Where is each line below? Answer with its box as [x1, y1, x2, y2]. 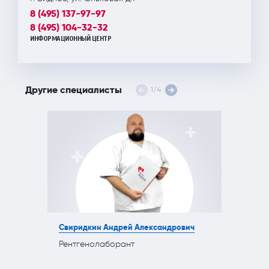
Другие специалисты [25, 84, 122, 95]
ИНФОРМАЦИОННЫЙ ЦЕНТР [30, 34, 111, 43]
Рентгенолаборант [59, 239, 134, 249]
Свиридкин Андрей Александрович [59, 223, 195, 232]
